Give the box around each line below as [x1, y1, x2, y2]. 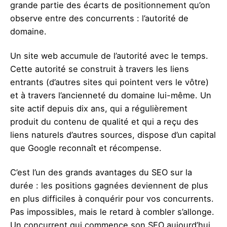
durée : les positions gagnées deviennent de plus [10, 180, 208, 191]
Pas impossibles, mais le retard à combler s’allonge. [10, 207, 214, 217]
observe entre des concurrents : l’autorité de [10, 13, 188, 23]
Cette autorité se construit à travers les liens [10, 64, 189, 74]
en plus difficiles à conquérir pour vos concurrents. [10, 194, 214, 204]
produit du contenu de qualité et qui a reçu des [10, 117, 199, 127]
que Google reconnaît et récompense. [10, 143, 162, 154]
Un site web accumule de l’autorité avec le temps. [10, 51, 208, 61]
